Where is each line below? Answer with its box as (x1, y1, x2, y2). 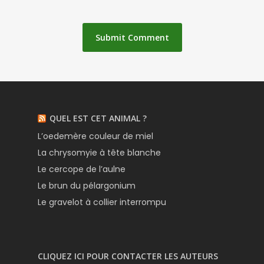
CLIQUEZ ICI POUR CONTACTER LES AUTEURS (38, 250, 218, 262)
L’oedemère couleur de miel (38, 130, 153, 142)
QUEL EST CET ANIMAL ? (49, 112, 147, 124)
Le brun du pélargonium (38, 179, 136, 192)
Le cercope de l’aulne (38, 163, 126, 175)
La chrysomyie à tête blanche (38, 146, 161, 159)
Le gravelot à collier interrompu (38, 196, 166, 208)
